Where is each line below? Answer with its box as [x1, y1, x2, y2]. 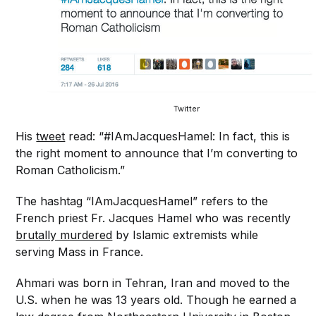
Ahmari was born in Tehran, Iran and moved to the [16, 276, 291, 291]
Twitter [173, 104, 200, 114]
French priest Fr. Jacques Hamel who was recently [16, 211, 291, 226]
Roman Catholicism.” [16, 163, 126, 178]
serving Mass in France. [16, 245, 144, 260]
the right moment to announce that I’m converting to [16, 146, 298, 161]
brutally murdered [16, 228, 113, 243]
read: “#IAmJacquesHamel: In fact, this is [65, 129, 291, 144]
